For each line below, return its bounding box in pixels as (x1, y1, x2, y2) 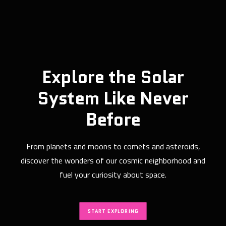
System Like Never (37, 86, 189, 111)
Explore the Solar (42, 65, 184, 90)
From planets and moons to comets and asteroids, (26, 140, 200, 152)
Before (85, 107, 141, 132)
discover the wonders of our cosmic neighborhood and (21, 154, 205, 166)
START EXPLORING (87, 207, 139, 215)
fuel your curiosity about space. (60, 168, 166, 181)
